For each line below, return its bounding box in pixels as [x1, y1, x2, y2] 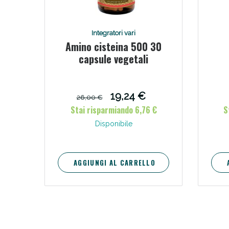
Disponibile [95, 119, 132, 128]
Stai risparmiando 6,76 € [70, 103, 157, 116]
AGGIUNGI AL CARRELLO [74, 157, 155, 168]
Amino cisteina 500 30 [65, 38, 162, 54]
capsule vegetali [79, 51, 148, 66]
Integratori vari [91, 29, 135, 37]
